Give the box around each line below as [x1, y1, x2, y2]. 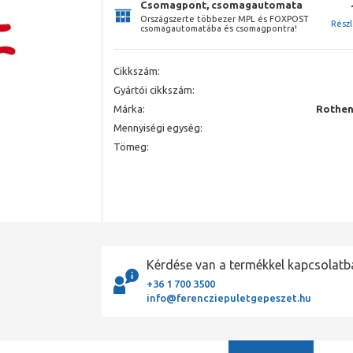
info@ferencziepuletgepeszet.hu [147, 292, 311, 303]
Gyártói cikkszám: [113, 84, 195, 95]
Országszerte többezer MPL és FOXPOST [140, 13, 309, 24]
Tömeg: [113, 140, 149, 152]
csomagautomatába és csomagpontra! [140, 23, 297, 33]
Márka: [113, 102, 145, 114]
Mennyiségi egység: [113, 121, 203, 133]
